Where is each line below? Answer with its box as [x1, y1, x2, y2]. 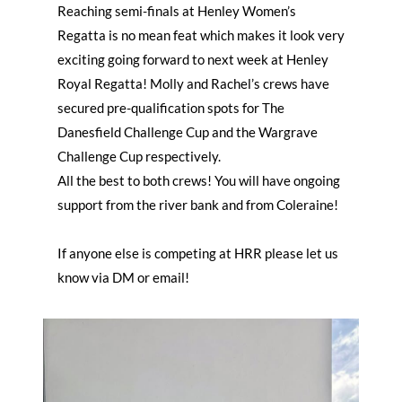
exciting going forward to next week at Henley [57, 51, 328, 68]
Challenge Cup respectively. [57, 148, 221, 165]
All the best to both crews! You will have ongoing [57, 172, 340, 189]
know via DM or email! [57, 269, 189, 286]
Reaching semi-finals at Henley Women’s [57, 3, 296, 20]
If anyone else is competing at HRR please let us [57, 245, 338, 262]
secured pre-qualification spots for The [57, 100, 284, 117]
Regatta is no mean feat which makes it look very [57, 27, 345, 44]
